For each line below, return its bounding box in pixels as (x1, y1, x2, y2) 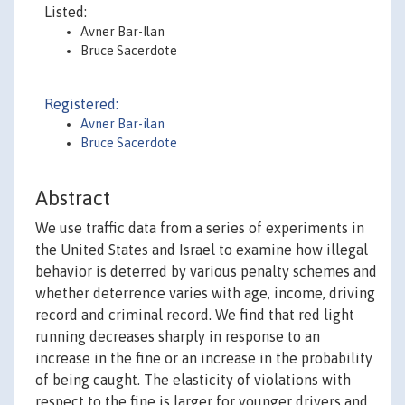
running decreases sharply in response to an (35, 328, 320, 345)
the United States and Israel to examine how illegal (35, 241, 368, 259)
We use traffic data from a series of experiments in (35, 220, 364, 237)
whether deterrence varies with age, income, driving (35, 285, 375, 302)
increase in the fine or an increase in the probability (35, 350, 372, 367)
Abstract (35, 186, 110, 211)
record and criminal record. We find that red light (35, 306, 354, 324)
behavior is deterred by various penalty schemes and (35, 263, 377, 280)
